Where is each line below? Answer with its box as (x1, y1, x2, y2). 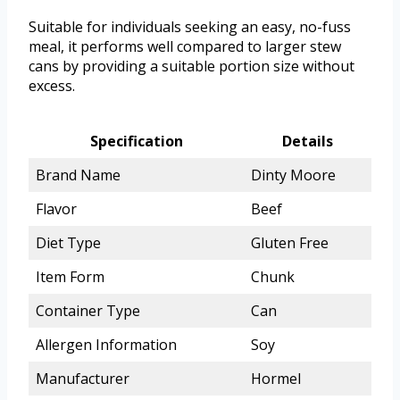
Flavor (36, 198, 77, 219)
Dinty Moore (251, 164, 336, 185)
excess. (29, 75, 75, 96)
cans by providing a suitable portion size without (29, 55, 354, 76)
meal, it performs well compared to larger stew (29, 36, 341, 56)
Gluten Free (251, 232, 329, 253)
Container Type (36, 300, 140, 321)
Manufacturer (36, 368, 129, 388)
